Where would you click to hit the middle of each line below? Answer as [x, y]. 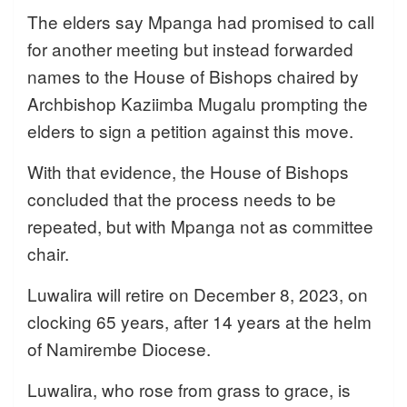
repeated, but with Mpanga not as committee [200, 226]
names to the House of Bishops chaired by [193, 76]
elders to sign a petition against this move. [190, 131]
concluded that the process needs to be [182, 199]
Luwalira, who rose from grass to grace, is [189, 390]
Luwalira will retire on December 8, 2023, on [198, 294]
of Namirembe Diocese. [119, 349]
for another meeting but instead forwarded [190, 49]
